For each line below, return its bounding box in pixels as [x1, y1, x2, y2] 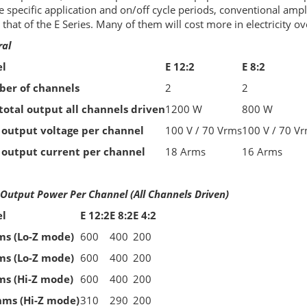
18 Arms [164, 145, 206, 159]
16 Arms [241, 145, 282, 159]
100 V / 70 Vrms [164, 123, 242, 138]
